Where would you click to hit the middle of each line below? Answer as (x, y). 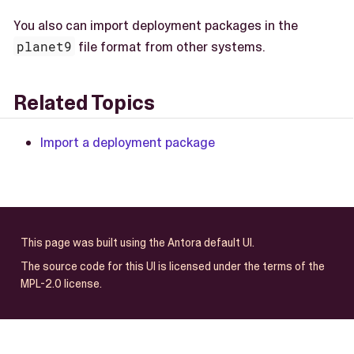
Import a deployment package (128, 142)
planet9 (45, 47)
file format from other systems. (171, 47)
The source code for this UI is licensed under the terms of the (172, 267)
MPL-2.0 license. (61, 284)
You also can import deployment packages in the (156, 26)
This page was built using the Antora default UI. (137, 242)
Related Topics (84, 104)
